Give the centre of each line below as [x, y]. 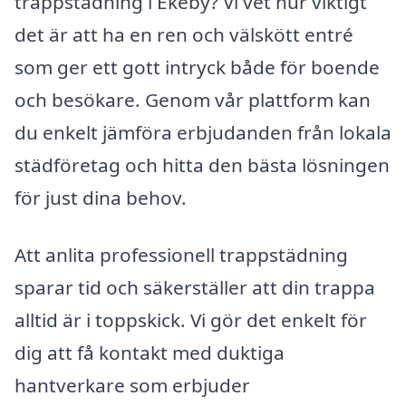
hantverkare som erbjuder [132, 386]
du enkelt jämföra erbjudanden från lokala [203, 132]
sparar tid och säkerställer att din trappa [195, 288]
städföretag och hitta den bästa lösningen [202, 164]
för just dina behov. [101, 197]
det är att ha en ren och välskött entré [184, 34]
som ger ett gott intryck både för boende [197, 67]
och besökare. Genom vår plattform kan [193, 99]
